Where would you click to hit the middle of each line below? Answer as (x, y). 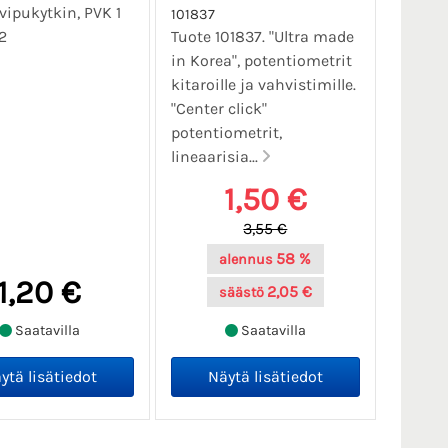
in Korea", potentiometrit (261, 61)
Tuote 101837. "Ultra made (262, 37)
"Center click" (218, 109)
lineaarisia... (216, 157)
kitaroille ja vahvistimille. (263, 85)
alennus (246, 260)
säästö (241, 293)
